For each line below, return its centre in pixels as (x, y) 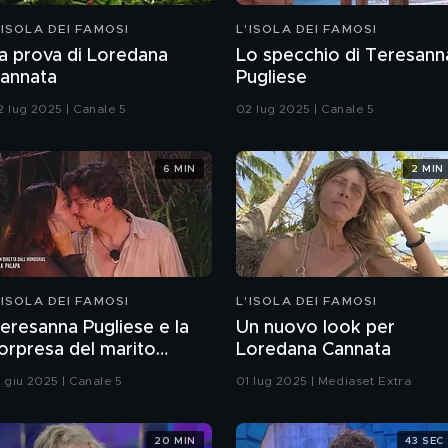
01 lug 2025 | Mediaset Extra (324, 381)
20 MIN (175, 440)
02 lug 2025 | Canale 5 (305, 109)
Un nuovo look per (315, 328)
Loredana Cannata (313, 350)
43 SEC (424, 440)
